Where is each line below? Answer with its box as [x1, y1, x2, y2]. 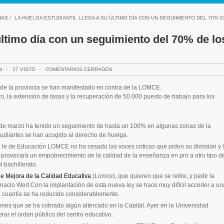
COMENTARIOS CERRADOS [45, 66, 112, 72]
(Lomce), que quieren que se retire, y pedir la [92, 172, 214, 179]
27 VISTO [12, 66, 35, 72]
